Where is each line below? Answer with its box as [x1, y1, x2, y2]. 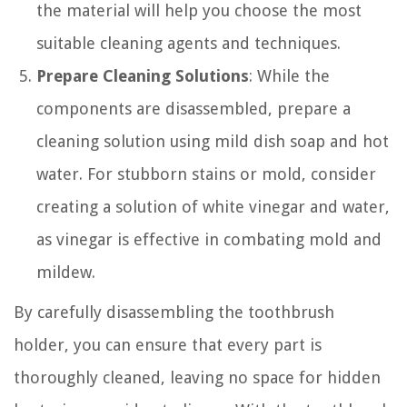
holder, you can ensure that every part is [14, 334, 322, 354]
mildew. [36, 262, 95, 282]
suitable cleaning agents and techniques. [36, 33, 341, 53]
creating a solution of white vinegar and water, [36, 196, 390, 216]
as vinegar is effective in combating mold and [36, 229, 382, 249]
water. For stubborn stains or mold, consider [36, 164, 376, 184]
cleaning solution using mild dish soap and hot [36, 131, 389, 151]
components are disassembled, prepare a [36, 98, 351, 118]
